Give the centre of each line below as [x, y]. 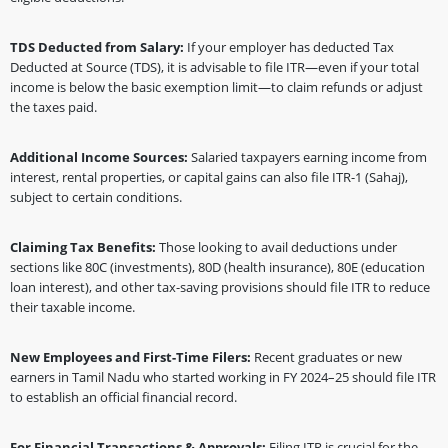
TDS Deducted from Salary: [97, 47]
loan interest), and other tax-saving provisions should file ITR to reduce [220, 287]
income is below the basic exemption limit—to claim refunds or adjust [216, 87]
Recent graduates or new [326, 357]
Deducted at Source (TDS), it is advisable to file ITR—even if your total [214, 67]
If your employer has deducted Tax [289, 47]
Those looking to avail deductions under [276, 247]
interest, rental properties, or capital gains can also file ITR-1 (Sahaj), [209, 177]
